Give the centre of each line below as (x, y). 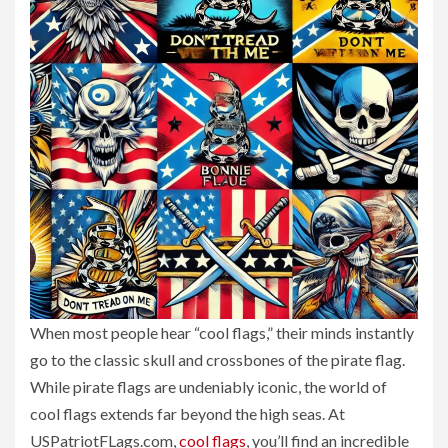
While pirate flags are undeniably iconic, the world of (208, 386)
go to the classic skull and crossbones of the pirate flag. (217, 359)
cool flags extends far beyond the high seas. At (187, 413)
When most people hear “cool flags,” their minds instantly (222, 332)
